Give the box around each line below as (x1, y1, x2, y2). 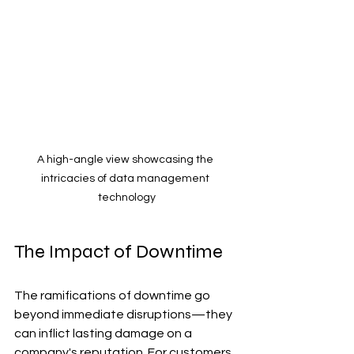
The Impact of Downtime (14, 239, 223, 263)
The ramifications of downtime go (14, 288, 213, 302)
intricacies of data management (41, 172, 212, 184)
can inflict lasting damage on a (14, 326, 194, 340)
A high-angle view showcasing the (37, 153, 216, 165)
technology (97, 191, 156, 203)
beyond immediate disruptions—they (14, 307, 235, 321)
